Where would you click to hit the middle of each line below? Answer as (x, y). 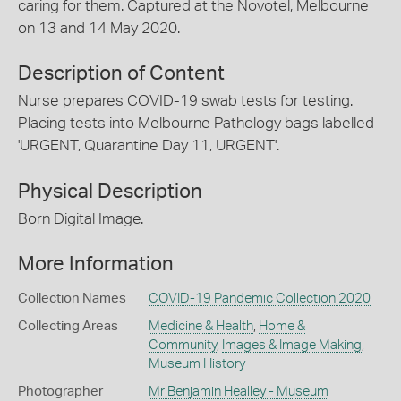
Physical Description (110, 191)
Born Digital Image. (81, 218)
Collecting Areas (68, 327)
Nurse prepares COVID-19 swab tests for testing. (185, 101)
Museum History (196, 364)
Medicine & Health (200, 327)
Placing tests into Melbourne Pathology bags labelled (196, 124)
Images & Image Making (291, 346)
